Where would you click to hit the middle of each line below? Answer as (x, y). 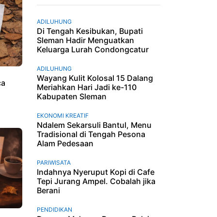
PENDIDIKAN (54, 209)
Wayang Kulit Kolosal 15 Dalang (95, 78)
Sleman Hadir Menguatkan (85, 40)
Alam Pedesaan (65, 143)
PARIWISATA (54, 162)
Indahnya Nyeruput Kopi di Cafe (96, 172)
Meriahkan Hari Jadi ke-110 (87, 87)
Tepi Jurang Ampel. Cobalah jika (96, 181)
